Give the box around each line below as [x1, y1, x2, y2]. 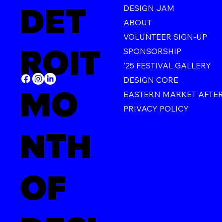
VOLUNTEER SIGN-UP [123, 32, 208, 42]
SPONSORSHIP [123, 46, 182, 56]
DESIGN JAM [123, 3, 175, 13]
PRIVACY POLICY [123, 104, 189, 114]
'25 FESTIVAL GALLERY [123, 60, 212, 71]
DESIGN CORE [123, 75, 179, 85]
